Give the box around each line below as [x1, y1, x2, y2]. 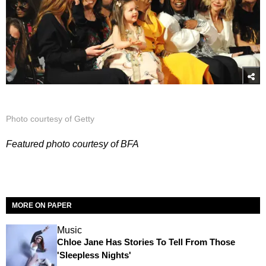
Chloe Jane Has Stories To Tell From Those [56, 237, 235, 248]
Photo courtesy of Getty [6, 114, 94, 124]
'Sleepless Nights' [56, 250, 131, 261]
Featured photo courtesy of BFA [6, 139, 139, 150]
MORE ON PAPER [12, 201, 72, 210]
